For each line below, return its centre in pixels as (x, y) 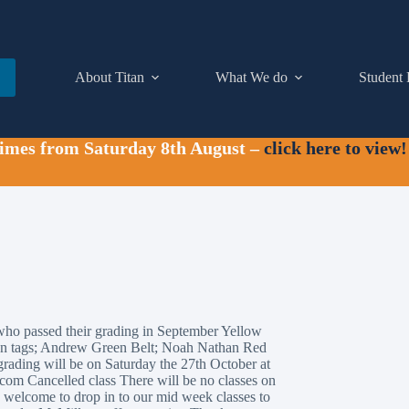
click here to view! (335, 148)
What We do (251, 77)
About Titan (109, 77)
